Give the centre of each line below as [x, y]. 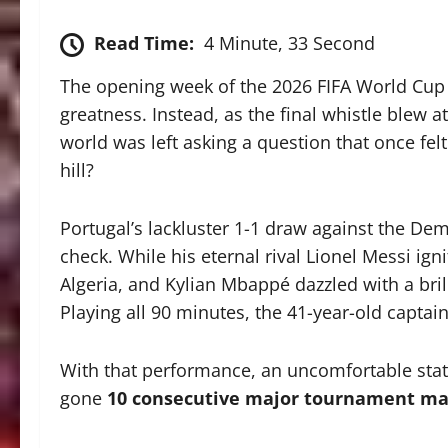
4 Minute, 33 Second [289, 43]
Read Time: [144, 43]
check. [86, 256]
